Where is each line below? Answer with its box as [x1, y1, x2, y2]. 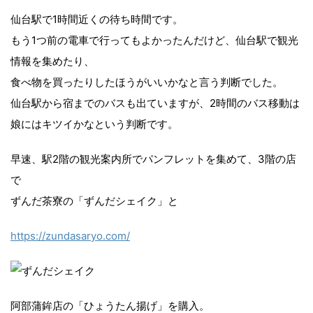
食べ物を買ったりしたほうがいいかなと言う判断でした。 [10, 75, 283, 89]
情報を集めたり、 [10, 54, 94, 68]
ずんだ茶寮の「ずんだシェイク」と [10, 194, 178, 208]
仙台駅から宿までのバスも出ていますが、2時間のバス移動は [10, 96, 300, 110]
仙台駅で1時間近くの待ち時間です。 [10, 12, 183, 26]
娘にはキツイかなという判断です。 [10, 117, 178, 131]
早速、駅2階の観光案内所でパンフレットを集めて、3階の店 [10, 152, 296, 166]
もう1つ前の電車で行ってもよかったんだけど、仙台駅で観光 [10, 33, 298, 47]
